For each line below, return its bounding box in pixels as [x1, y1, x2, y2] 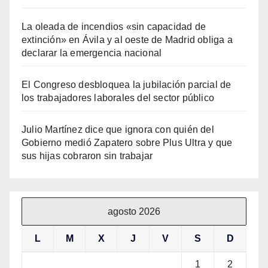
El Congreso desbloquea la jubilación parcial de [22, 79, 232, 90]
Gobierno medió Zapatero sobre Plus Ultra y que [22, 137, 233, 148]
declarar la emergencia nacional [22, 47, 162, 58]
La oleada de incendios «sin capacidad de [22, 21, 206, 32]
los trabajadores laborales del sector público [22, 92, 215, 103]
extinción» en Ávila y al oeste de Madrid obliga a [22, 34, 233, 45]
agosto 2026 [108, 206, 160, 217]
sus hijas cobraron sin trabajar [22, 150, 153, 161]
